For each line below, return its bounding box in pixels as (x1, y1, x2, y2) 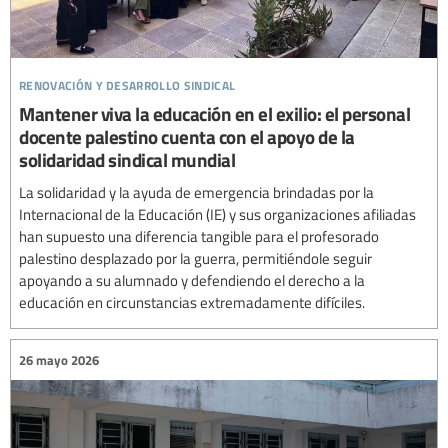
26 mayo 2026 (19, 350, 99, 369)
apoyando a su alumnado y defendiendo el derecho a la (19, 270, 365, 290)
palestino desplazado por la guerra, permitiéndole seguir (19, 248, 372, 268)
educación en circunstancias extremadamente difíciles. (19, 292, 365, 312)
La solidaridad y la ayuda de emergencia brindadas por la (19, 182, 374, 202)
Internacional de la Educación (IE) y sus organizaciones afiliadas (19, 204, 416, 224)
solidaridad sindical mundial (19, 146, 235, 173)
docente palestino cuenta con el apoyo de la (19, 123, 355, 150)
